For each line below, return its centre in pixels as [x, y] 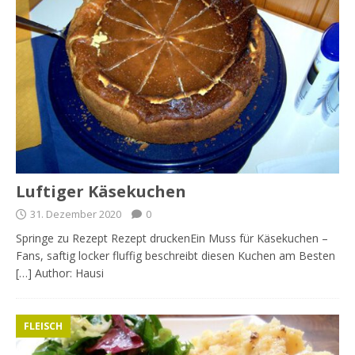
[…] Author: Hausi [60, 273]
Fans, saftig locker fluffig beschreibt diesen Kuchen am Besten [176, 256]
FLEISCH [43, 326]
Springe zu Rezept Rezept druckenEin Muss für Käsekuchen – [172, 239]
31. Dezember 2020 [76, 214]
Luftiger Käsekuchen [101, 192]
